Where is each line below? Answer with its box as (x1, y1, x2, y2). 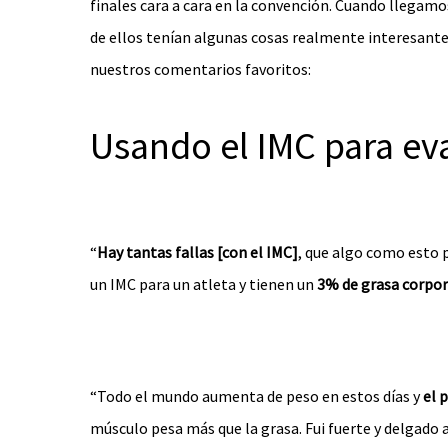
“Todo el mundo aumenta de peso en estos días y (90, 386, 423, 406)
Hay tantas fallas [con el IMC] (97, 242, 298, 262)
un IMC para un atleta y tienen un (90, 274, 317, 294)
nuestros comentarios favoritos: (90, 59, 311, 79)
